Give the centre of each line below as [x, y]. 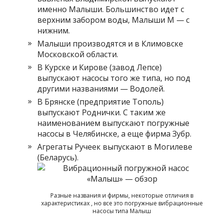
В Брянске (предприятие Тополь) [101, 101]
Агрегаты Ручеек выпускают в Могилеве [115, 147]
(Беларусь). [58, 157]
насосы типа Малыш [122, 211]
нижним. [54, 30]
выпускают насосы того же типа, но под [114, 78]
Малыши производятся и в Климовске [110, 43]
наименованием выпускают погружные [114, 123]
